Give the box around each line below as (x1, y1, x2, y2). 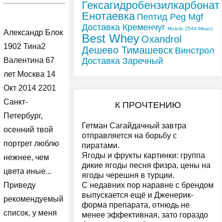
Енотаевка (82, 9, 135, 22)
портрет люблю (3, 139, 59, 148)
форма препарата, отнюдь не (82, 201, 190, 210)
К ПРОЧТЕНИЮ (114, 100, 181, 110)
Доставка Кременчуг (82, 22, 166, 32)
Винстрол (175, 45, 215, 55)
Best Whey (82, 31, 139, 45)
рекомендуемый (3, 195, 63, 204)
